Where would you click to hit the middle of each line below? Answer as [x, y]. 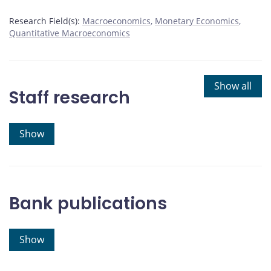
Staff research [70, 98]
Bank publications [88, 204]
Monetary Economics [197, 21]
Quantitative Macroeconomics [70, 33]
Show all [233, 86]
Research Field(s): [44, 21]
